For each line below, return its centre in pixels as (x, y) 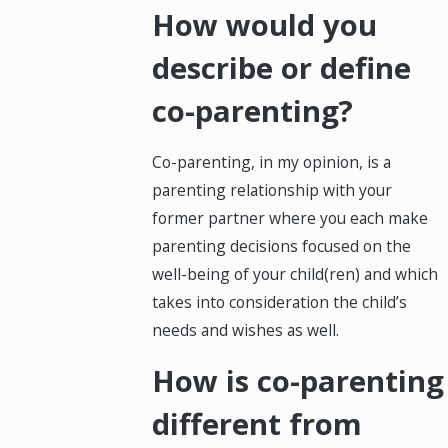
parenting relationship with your (272, 190)
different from (257, 423)
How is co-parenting (298, 380)
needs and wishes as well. (246, 330)
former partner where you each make (290, 218)
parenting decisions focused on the (282, 246)
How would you (265, 24)
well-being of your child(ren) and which (295, 274)
